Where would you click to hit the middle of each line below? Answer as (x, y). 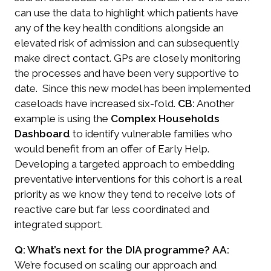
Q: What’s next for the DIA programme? (112, 250)
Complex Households (165, 118)
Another (215, 103)
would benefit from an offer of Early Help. (113, 149)
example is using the (63, 118)
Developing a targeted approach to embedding (125, 164)
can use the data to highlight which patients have (126, 12)
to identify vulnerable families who (151, 133)
